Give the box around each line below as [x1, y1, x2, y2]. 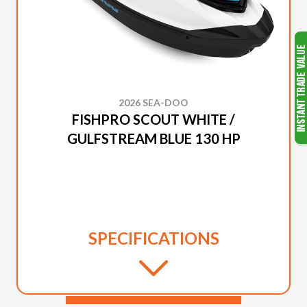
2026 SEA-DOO [119, 97, 188, 109]
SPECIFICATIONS [88, 228, 219, 249]
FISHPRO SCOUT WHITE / [72, 111, 235, 128]
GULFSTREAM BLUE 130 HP [66, 130, 241, 147]
